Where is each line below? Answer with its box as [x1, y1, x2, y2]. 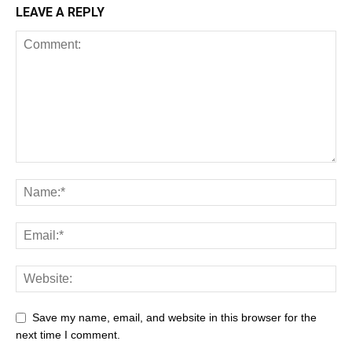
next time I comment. [16, 328, 120, 342]
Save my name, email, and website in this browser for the [32, 311, 317, 324]
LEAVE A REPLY [16, 5, 104, 20]
